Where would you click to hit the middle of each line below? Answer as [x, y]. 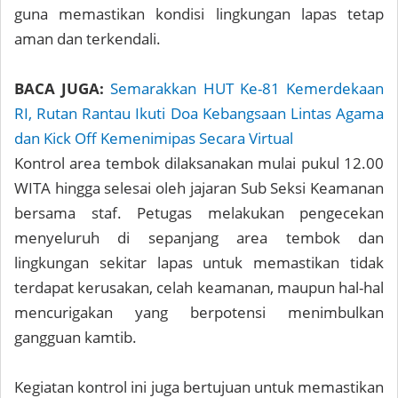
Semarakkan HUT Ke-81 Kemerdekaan [247, 88]
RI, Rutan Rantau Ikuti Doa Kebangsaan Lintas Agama [199, 113]
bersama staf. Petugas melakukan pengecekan [199, 213]
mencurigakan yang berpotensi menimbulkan [199, 312]
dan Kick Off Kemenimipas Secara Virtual [154, 138]
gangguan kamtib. [76, 337]
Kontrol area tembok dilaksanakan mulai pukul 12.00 [199, 163]
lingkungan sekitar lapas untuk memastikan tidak [199, 263]
